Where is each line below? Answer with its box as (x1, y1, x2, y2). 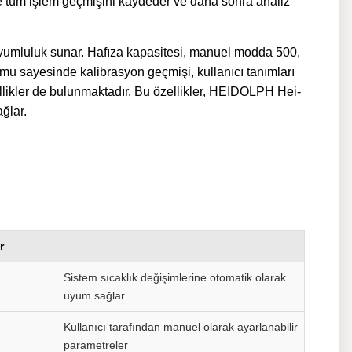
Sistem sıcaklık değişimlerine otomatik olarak (64, 271, 286, 284)
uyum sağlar (64, 289, 125, 302)
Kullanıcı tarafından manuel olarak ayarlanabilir (64, 321, 298, 333)
